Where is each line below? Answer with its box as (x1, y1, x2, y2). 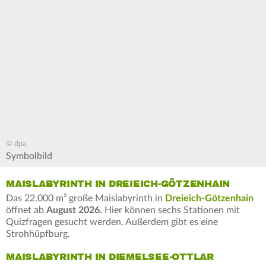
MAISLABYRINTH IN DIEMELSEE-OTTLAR (6, 251, 214, 263)
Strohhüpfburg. (6, 229, 70, 239)
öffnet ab (6, 205, 46, 215)
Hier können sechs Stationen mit (104, 205, 240, 215)
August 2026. (46, 205, 104, 215)
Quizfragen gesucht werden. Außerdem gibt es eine (6, 217, 218, 227)
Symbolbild (6, 151, 52, 161)
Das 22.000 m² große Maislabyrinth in (6, 193, 165, 203)
